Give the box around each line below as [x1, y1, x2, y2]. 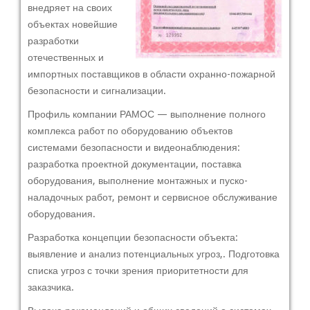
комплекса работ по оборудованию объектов [28, 125, 232, 136]
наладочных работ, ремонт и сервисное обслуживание [28, 191, 277, 203]
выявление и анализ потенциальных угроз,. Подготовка [28, 248, 280, 259]
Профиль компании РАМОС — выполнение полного [28, 108, 266, 120]
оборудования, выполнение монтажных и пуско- [28, 174, 248, 186]
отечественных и [28, 51, 104, 63]
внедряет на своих [28, 1, 112, 13]
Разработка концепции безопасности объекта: [28, 231, 238, 243]
